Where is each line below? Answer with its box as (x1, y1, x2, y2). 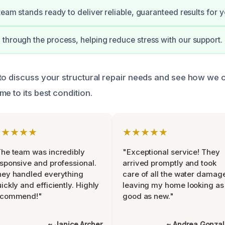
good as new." (123, 191, 174, 201)
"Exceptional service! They (123, 147, 220, 157)
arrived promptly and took (123, 158, 216, 168)
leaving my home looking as (123, 180, 224, 190)
